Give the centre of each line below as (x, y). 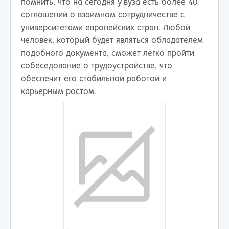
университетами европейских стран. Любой (106, 28)
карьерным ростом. (59, 91)
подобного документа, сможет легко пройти (108, 53)
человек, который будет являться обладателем (112, 40)
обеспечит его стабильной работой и (94, 79)
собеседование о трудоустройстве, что (97, 66)
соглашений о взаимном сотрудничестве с (103, 15)
